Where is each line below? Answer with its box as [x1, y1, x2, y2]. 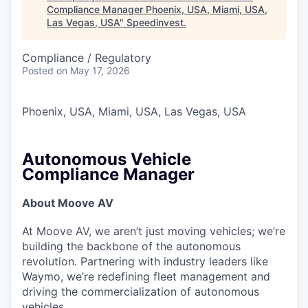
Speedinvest [126, 16, 184, 29]
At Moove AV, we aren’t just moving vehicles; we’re [22, 223, 285, 238]
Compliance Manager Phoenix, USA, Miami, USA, [47, 3, 267, 16]
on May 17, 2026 [56, 65, 130, 77]
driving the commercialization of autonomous [22, 284, 259, 298]
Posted [22, 65, 54, 77]
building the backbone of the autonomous [22, 239, 241, 253]
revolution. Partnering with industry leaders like [22, 254, 268, 268]
